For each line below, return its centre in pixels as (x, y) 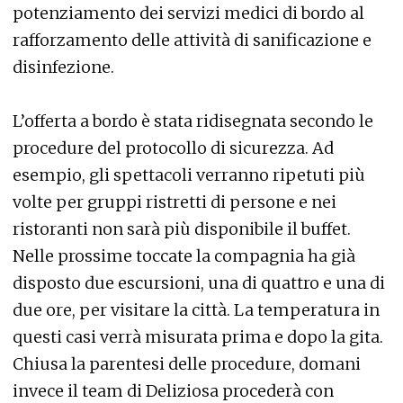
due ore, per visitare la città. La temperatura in (196, 310)
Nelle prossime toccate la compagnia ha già (184, 256)
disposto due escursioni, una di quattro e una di (199, 283)
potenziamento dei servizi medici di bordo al (188, 13)
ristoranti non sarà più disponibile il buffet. (182, 229)
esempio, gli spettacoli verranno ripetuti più (189, 175)
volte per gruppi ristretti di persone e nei (175, 202)
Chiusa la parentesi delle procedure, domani (187, 364)
